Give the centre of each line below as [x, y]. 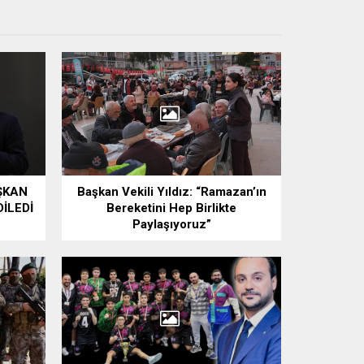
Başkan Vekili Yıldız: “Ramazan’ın [171, 192]
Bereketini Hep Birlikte [171, 208]
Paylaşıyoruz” [171, 225]
